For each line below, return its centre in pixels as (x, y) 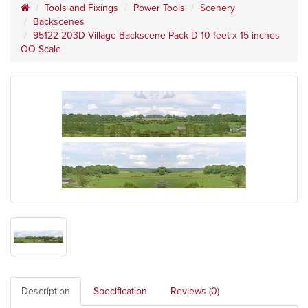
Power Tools (159, 8)
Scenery (218, 8)
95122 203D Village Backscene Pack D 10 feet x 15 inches (156, 35)
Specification (120, 291)
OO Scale (41, 49)
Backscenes (59, 21)
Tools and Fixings (81, 8)
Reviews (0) (195, 291)
